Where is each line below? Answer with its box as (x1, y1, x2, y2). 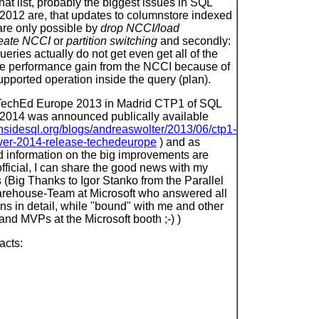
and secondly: (157, 35, 231, 48)
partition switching (66, 35, 157, 48)
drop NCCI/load (100, 22, 179, 35)
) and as (157, 136, 200, 149)
